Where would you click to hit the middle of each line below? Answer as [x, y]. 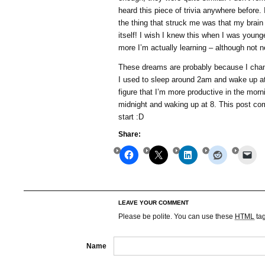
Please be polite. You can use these [177, 216]
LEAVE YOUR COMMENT [153, 203]
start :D [131, 117]
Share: [130, 134]
